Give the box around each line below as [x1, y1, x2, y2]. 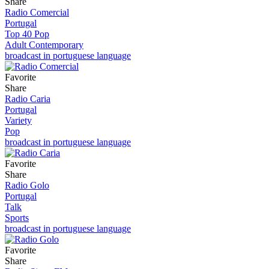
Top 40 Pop [5, 28, 49, 39]
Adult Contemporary [5, 39, 83, 50]
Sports [5, 212, 29, 223]
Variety [5, 115, 32, 125]
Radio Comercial [5, 7, 69, 17]
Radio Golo [5, 180, 49, 190]
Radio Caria [5, 93, 50, 104]
